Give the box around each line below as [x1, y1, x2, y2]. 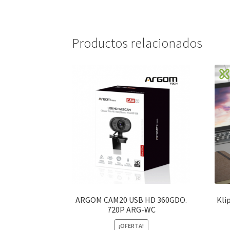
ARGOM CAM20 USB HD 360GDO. [75, 195, 187, 205]
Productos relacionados [72, 35, 203, 52]
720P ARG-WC [107, 204, 156, 215]
